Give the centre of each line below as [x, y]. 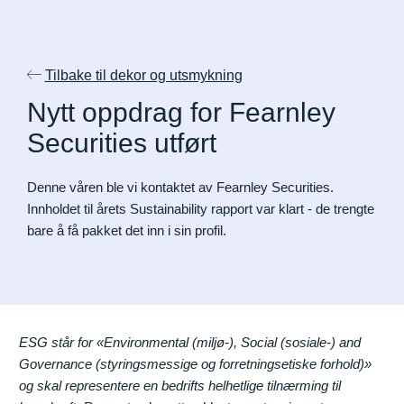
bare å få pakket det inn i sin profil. [129, 230]
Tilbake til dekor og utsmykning [143, 75]
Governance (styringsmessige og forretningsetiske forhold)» [196, 363]
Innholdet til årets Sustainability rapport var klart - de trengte [200, 208]
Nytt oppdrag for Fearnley [181, 112]
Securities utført [121, 142]
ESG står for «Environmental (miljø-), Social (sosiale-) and [190, 342]
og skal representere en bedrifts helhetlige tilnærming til [180, 385]
